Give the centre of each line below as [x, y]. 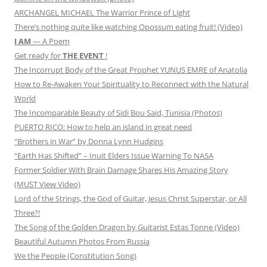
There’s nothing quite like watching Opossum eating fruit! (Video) [128, 27]
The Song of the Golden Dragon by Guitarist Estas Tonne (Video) [127, 227]
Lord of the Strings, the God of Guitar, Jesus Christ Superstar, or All [131, 199]
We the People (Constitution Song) [75, 256]
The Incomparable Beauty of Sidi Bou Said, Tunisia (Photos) [118, 113]
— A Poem [50, 41]
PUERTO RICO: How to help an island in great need [103, 127]
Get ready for [38, 56]
